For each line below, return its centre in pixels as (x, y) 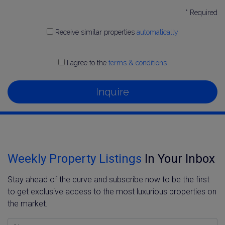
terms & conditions (138, 63)
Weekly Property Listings (75, 158)
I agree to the (87, 63)
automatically (157, 32)
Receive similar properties (95, 32)
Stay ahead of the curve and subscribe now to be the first (108, 179)
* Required (201, 12)
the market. (28, 203)
